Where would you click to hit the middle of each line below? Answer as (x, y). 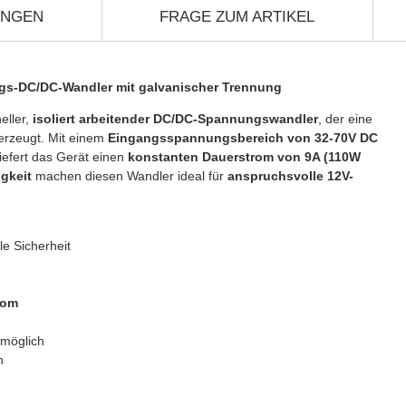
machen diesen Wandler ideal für (130, 175)
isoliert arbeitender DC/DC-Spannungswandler (175, 118)
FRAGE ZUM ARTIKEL (237, 16)
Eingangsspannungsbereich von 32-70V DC (243, 137)
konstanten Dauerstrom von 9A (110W (244, 156)
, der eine (345, 118)
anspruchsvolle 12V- (290, 175)
